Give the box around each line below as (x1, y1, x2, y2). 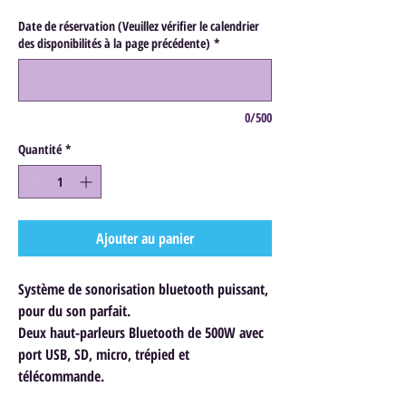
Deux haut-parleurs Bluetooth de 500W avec (18, 322, 264, 343)
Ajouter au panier (96, 227, 194, 248)
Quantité (18, 140, 62, 158)
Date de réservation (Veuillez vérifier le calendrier (18, 16, 259, 34)
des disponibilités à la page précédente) (18, 34, 210, 52)
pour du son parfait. (18, 300, 130, 321)
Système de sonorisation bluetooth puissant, (18, 278, 268, 299)
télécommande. (18, 365, 104, 386)
